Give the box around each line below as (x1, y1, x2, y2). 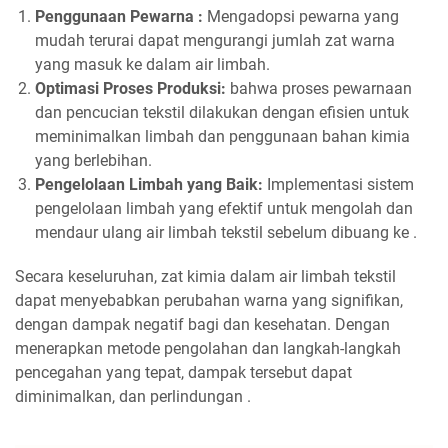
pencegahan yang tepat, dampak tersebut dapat (15, 363, 352, 383)
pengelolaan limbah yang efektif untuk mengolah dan (35, 199, 413, 219)
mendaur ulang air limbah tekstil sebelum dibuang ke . (35, 223, 417, 243)
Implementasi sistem (263, 175, 414, 195)
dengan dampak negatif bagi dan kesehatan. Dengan (15, 315, 390, 335)
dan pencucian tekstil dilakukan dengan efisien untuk (35, 103, 409, 123)
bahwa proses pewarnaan (226, 79, 412, 99)
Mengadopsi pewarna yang (203, 7, 399, 27)
